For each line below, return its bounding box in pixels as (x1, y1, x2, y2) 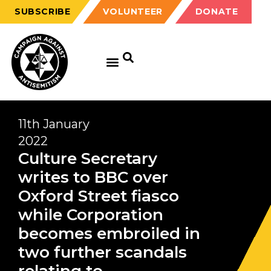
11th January (18, 117, 90, 131)
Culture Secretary (18, 149, 157, 168)
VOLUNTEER (103, 6, 163, 17)
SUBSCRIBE (15, 6, 71, 17)
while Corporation (18, 205, 163, 224)
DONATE (195, 6, 238, 17)
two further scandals (18, 243, 187, 262)
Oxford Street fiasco (18, 186, 179, 206)
